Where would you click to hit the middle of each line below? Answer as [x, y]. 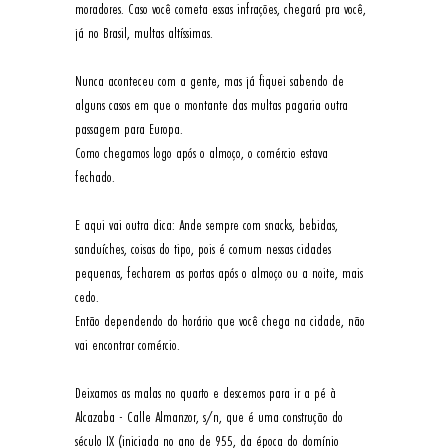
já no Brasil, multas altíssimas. [147, 33]
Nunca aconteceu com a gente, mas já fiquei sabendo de [211, 81]
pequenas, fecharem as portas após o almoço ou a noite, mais [220, 273]
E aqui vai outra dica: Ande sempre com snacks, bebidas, [208, 225]
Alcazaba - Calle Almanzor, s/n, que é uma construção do [210, 417]
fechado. [96, 177]
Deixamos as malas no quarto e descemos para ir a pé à [207, 393]
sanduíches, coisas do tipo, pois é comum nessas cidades [204, 249]
